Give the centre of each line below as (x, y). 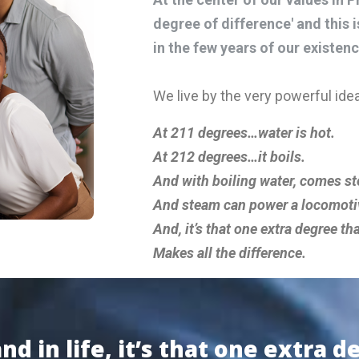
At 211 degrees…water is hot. (244, 133)
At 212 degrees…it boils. (229, 157)
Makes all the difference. (230, 253)
